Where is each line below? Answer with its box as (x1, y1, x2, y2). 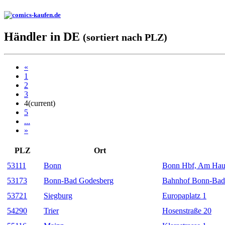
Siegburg (44, 191, 72, 200)
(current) (28, 99, 55, 108)
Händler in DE (4, 30, 83, 44)
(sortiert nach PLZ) (83, 32, 167, 43)
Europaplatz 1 (162, 191, 206, 200)
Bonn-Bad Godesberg (44, 176, 114, 185)
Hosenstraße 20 (162, 206, 211, 215)
